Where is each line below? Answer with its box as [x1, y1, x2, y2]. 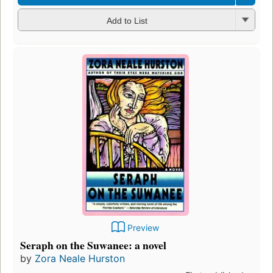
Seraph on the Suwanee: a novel [20, 236, 166, 253]
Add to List [106, 15, 147, 26]
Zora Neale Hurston [35, 252, 125, 264]
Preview [127, 222, 159, 233]
